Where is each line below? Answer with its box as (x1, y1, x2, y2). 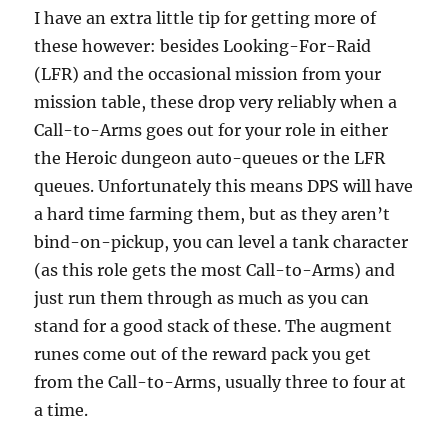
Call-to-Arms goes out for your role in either (34, 120, 389, 141)
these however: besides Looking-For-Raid (34, 36, 372, 57)
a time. (34, 400, 89, 421)
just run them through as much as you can (34, 288, 370, 309)
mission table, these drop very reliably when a (34, 92, 398, 113)
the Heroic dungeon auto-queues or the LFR (34, 148, 386, 169)
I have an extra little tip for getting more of (34, 8, 377, 29)
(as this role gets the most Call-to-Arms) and (34, 260, 396, 281)
